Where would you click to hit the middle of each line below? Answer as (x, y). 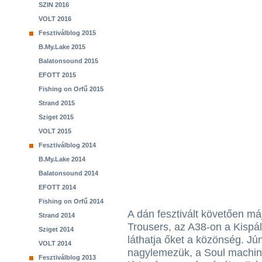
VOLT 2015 (55, 131)
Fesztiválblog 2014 (67, 145)
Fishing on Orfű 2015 (71, 89)
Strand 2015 (57, 103)
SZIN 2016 (54, 5)
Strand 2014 (57, 215)
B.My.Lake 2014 (62, 159)
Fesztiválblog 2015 (67, 33)
